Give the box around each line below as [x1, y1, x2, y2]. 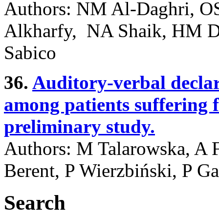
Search [4, 191, 66, 215]
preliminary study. [4, 115, 155, 137]
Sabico [4, 42, 56, 63]
